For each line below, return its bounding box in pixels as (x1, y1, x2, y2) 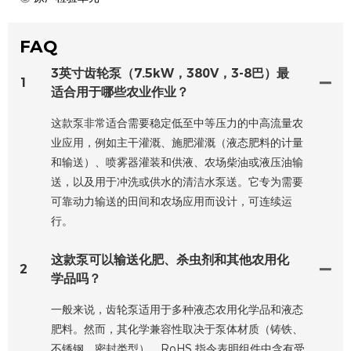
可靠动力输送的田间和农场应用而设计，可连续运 (51, 194, 292, 208)
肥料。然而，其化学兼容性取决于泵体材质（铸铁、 (51, 321, 303, 336)
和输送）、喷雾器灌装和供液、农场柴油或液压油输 (51, 154, 303, 169)
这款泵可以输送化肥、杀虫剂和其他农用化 (51, 251, 289, 267)
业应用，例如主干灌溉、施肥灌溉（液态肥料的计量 (51, 135, 303, 150)
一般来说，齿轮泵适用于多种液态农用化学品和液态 (51, 302, 303, 317)
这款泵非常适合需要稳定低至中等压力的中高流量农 (51, 115, 303, 130)
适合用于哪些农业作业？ (51, 84, 189, 100)
